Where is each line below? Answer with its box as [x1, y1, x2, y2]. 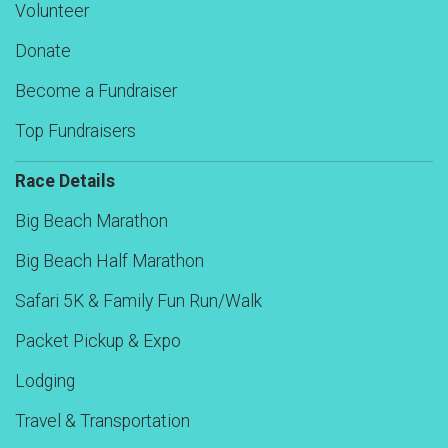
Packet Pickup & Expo [15, 331, 181, 352]
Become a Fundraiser [15, 81, 177, 102]
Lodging [15, 371, 75, 392]
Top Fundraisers [15, 121, 136, 142]
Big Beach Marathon [15, 211, 168, 232]
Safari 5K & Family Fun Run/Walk [15, 291, 262, 312]
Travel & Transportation [15, 411, 190, 432]
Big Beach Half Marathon [15, 251, 204, 272]
